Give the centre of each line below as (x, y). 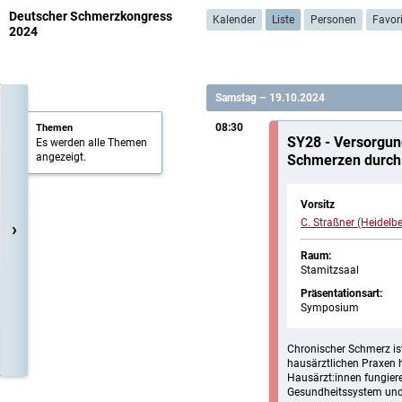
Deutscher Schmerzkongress (91, 16)
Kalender (234, 20)
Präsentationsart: (341, 293)
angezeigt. (61, 157)
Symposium (330, 308)
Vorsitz (318, 205)
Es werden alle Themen (92, 143)
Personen (333, 20)
